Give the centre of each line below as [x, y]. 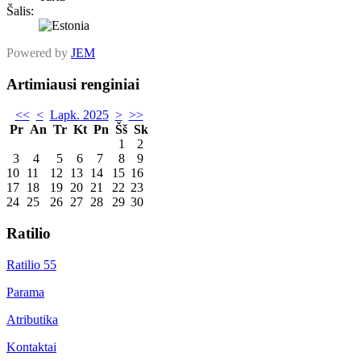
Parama [25, 292]
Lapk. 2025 [79, 115]
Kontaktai [31, 346]
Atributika [32, 319]
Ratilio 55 [31, 264]
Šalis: [20, 10]
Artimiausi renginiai [73, 84]
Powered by [39, 52]
